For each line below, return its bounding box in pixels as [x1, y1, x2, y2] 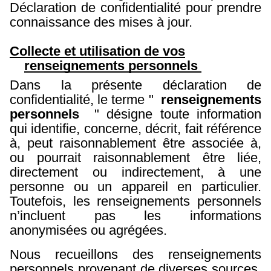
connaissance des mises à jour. [10, 15, 196, 30]
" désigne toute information [87, 106, 262, 122]
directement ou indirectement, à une [10, 165, 261, 180]
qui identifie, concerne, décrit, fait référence [10, 121, 261, 136]
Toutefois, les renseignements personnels [10, 194, 261, 209]
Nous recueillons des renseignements [10, 247, 261, 262]
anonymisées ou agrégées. [10, 223, 171, 238]
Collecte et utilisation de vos [10, 44, 185, 59]
